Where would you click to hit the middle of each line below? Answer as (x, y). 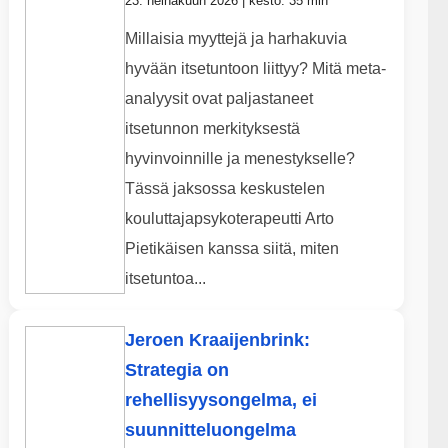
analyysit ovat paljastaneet (218, 99)
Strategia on (176, 370)
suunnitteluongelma (210, 430)
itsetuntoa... (165, 279)
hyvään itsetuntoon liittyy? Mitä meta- (255, 69)
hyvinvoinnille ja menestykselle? (239, 159)
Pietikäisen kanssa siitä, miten (231, 249)
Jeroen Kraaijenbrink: (217, 340)
